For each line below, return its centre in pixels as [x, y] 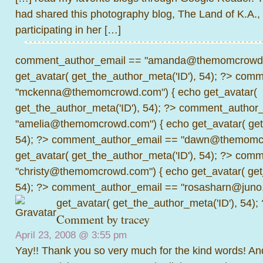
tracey [135, 219]
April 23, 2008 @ [53, 235]
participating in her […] [68, 30]
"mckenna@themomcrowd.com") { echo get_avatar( [136, 92]
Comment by [89, 219]
